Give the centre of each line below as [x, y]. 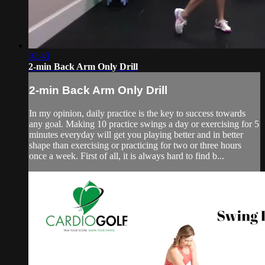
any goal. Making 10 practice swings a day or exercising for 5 [144, 124]
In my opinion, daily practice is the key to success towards [137, 113]
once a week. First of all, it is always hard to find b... [127, 156]
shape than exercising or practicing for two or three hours [135, 145]
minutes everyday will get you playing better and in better [136, 134]
